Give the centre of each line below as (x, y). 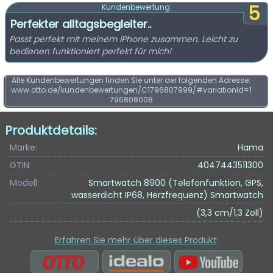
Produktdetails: (51, 130)
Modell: (24, 183)
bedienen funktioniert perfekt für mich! (90, 51)
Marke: (23, 147)
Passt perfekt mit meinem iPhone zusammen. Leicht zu (123, 39)
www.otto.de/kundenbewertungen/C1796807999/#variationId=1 (131, 90)
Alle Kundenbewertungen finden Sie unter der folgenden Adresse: (131, 80)
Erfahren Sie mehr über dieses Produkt (136, 240)
